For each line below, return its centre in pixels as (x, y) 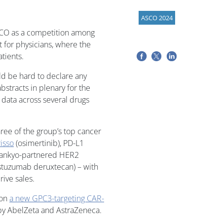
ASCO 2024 (157, 18)
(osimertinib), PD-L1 (49, 143)
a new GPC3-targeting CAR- (57, 198)
